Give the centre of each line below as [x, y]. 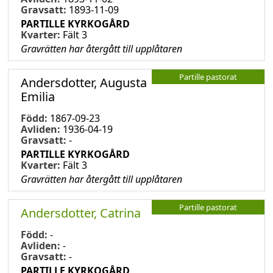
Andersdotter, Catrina [81, 213]
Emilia [38, 96]
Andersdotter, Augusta [84, 82]
